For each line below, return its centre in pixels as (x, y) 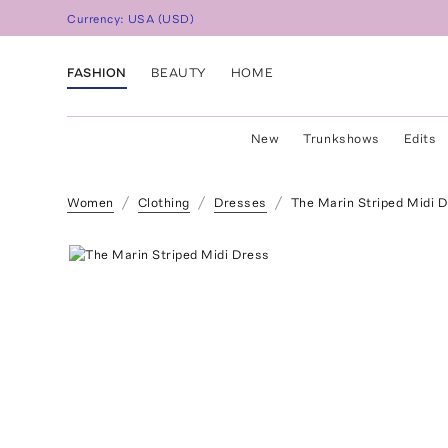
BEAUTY (178, 72)
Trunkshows (341, 138)
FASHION (97, 72)
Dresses (240, 202)
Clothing (163, 202)
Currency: (98, 19)
